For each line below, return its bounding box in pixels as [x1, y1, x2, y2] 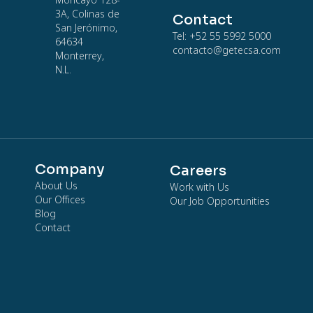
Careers [169, 161, 226, 180]
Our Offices [35, 194, 85, 207]
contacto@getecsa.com [172, 45, 281, 57]
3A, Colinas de [54, 8, 119, 21]
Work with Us [169, 182, 229, 194]
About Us [35, 180, 78, 193]
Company [35, 160, 105, 178]
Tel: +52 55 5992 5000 [172, 31, 271, 43]
